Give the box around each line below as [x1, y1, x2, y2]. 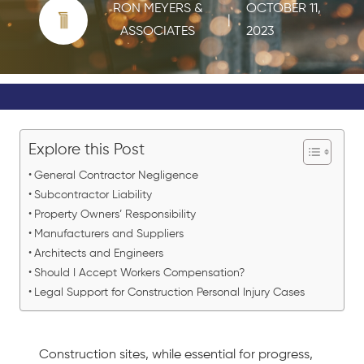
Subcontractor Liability [33, 189, 152, 201]
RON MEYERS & [112, 2, 203, 16]
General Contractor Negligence [33, 170, 198, 182]
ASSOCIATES [120, 25, 196, 39]
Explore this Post [28, 141, 145, 158]
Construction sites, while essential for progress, [39, 349, 313, 362]
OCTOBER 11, [246, 2, 322, 16]
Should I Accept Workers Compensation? [33, 267, 245, 279]
